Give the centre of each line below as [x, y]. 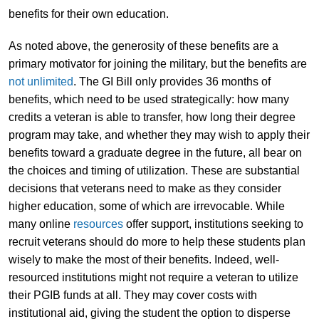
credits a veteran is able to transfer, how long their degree [152, 117]
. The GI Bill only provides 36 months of [172, 81]
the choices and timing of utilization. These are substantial [154, 170]
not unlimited [41, 81]
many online [41, 224]
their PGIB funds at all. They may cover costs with [132, 295]
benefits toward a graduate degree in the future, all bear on [155, 152]
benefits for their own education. [88, 14]
